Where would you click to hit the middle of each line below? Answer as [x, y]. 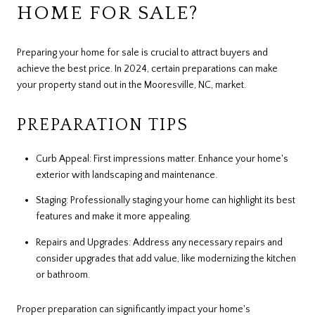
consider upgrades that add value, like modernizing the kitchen [166, 258]
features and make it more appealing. [113, 217]
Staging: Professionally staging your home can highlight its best [165, 201]
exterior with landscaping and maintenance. [126, 175]
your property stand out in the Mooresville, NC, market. [131, 85]
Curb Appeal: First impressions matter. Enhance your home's [162, 159]
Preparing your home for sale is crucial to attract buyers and [142, 52]
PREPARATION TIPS [103, 125]
